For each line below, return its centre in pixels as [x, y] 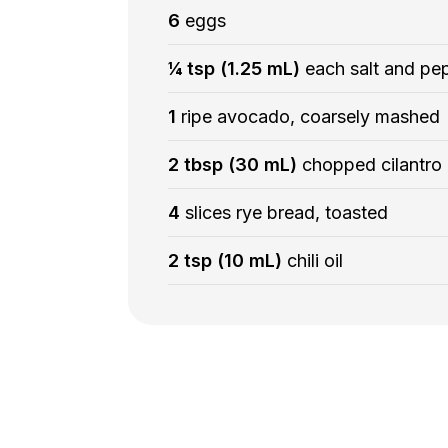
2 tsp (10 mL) [227, 260]
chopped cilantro [371, 164]
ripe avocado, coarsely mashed [310, 116]
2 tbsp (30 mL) [234, 164]
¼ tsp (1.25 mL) [236, 68]
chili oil [314, 260]
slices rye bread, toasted [286, 212]
